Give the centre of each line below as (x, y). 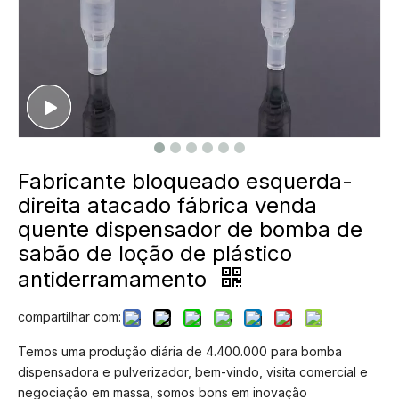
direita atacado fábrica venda (167, 205)
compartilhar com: (69, 317)
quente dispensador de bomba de (190, 229)
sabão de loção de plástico (155, 253)
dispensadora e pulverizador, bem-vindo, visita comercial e (193, 372)
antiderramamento (115, 279)
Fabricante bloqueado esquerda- (185, 181)
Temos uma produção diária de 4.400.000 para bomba (180, 351)
